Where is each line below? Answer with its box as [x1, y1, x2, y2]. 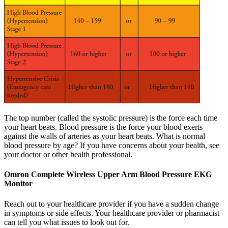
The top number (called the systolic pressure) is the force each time [4, 113, 217, 123]
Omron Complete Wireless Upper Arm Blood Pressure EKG [4, 170, 212, 179]
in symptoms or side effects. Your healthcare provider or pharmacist [4, 208, 219, 217]
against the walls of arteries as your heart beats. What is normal [4, 132, 205, 141]
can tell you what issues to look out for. [4, 217, 129, 226]
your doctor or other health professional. [4, 150, 132, 159]
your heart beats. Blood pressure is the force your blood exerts [4, 123, 203, 132]
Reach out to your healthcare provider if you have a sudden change [4, 199, 219, 208]
